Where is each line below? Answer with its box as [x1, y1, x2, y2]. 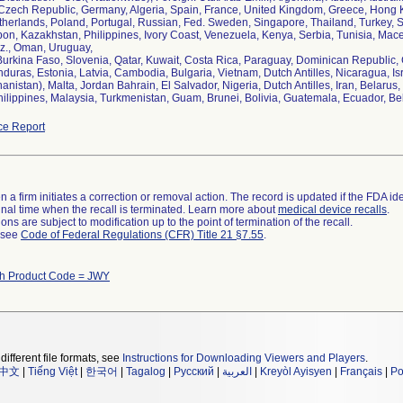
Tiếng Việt [28, 365, 77, 378]
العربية [222, 365, 252, 378]
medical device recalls [278, 203, 387, 216]
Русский [174, 365, 214, 378]
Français [340, 365, 382, 378]
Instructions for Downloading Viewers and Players [122, 352, 365, 364]
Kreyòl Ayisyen [260, 365, 332, 378]
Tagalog [126, 365, 166, 378]
